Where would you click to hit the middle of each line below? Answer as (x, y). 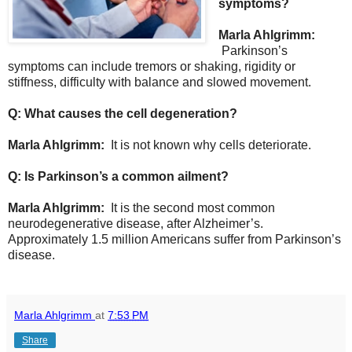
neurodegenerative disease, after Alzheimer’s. (136, 223)
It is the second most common (191, 207)
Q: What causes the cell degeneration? (124, 113)
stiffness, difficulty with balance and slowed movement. (159, 82)
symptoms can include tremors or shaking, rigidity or (152, 66)
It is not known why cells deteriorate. (209, 145)
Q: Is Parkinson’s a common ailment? (120, 176)
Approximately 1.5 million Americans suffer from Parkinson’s (174, 239)
